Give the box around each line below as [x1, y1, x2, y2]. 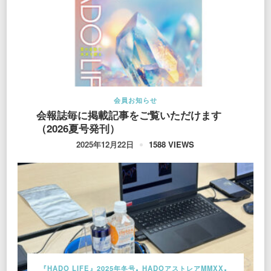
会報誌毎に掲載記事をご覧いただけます [36, 108, 221, 123]
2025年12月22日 [76, 139, 134, 151]
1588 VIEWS [149, 138, 195, 150]
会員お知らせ [113, 95, 157, 105]
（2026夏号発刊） [36, 121, 120, 136]
